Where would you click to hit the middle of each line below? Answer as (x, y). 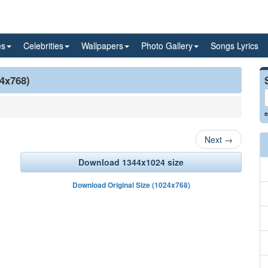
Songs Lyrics (234, 45)
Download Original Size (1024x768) (131, 185)
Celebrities (43, 45)
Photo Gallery (167, 45)
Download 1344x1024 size (131, 162)
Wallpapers (102, 45)
